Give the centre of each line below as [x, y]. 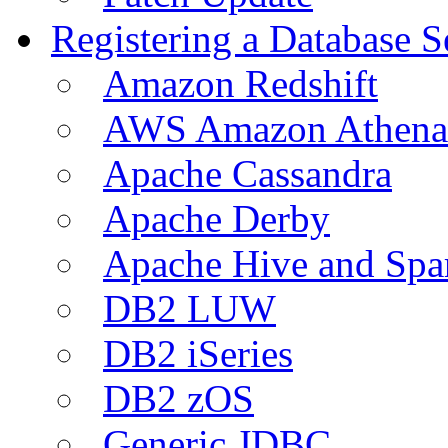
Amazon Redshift [240, 83]
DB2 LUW [189, 308]
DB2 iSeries [198, 353]
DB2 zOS [178, 398]
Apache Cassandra [247, 173]
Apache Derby [216, 218]
